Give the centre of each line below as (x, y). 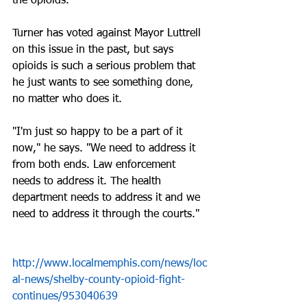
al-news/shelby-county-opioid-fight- (99, 280)
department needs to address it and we (108, 198)
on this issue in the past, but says (95, 50)
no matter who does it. (67, 99)
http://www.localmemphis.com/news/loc (110, 264)
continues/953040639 (65, 297)
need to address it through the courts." (106, 214)
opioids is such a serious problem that (106, 66)
